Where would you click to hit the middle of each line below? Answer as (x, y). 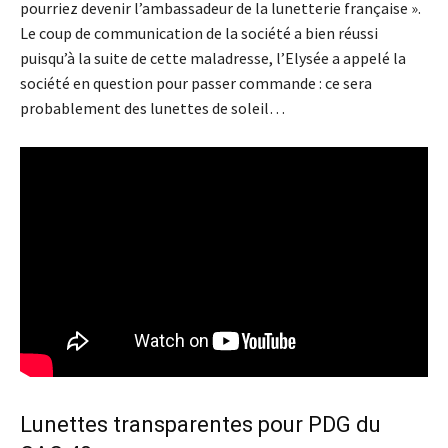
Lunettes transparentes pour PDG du (200, 425)
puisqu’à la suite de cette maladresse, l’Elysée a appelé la (213, 57)
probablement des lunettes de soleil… (152, 107)
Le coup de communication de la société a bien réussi (199, 32)
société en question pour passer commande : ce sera (196, 82)
